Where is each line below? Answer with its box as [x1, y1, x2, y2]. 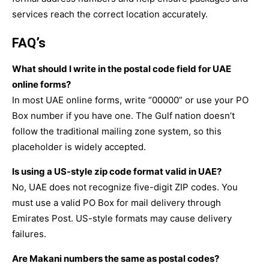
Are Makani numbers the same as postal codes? [12, 252, 219, 264]
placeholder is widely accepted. [12, 141, 146, 153]
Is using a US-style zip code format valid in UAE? [12, 165, 222, 177]
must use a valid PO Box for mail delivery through [12, 196, 221, 208]
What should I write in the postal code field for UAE [12, 62, 231, 74]
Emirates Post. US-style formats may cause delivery [12, 212, 232, 224]
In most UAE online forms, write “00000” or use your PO [12, 94, 249, 106]
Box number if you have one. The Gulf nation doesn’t [12, 109, 235, 121]
